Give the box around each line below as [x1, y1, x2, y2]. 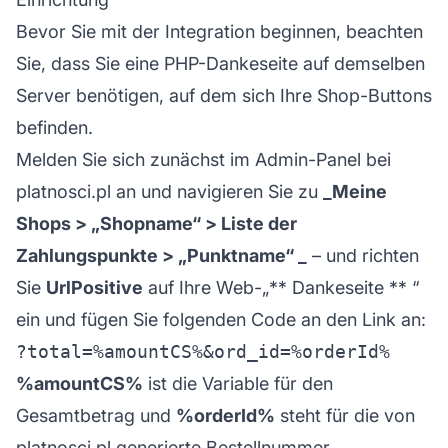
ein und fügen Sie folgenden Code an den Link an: [16, 308, 426, 330]
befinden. [16, 116, 93, 138]
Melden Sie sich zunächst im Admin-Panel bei [16, 148, 391, 170]
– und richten [307, 244, 419, 266]
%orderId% [176, 404, 275, 426]
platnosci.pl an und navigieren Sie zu [16, 180, 323, 202]
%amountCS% [16, 372, 143, 394]
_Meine [323, 180, 387, 202]
